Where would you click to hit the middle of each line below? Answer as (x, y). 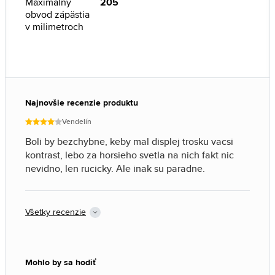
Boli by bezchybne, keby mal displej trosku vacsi (129, 141)
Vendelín (77, 121)
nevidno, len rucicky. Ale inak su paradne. (115, 168)
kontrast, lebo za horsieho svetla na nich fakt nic (130, 155)
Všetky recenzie (56, 212)
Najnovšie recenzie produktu (82, 103)
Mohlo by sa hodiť (60, 262)
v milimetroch (54, 27)
